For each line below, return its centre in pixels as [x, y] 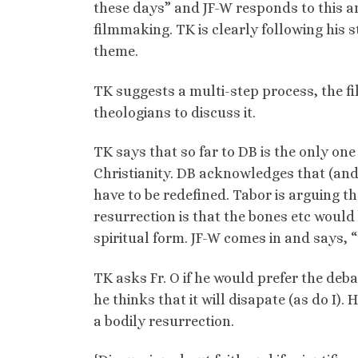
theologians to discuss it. [175, 112]
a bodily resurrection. [164, 321]
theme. [116, 52]
